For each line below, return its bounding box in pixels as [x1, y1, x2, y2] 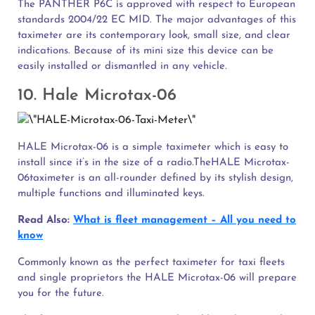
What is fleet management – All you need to [73, 214, 296, 226]
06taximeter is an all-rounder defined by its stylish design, [18, 172, 293, 184]
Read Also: [18, 214, 73, 226]
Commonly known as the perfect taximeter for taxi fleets [18, 257, 285, 268]
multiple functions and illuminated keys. [18, 188, 205, 199]
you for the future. [18, 288, 104, 299]
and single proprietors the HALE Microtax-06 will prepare [18, 272, 297, 283]
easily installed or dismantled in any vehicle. [18, 60, 227, 72]
